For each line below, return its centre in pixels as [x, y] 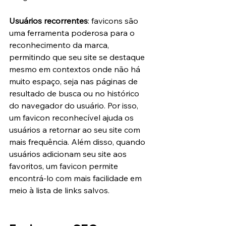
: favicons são [114, 21]
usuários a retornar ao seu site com [76, 130]
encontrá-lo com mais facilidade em [76, 178]
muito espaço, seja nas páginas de [74, 81]
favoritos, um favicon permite [65, 166]
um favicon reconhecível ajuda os [72, 118]
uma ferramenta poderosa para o [73, 33]
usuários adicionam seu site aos [69, 154]
